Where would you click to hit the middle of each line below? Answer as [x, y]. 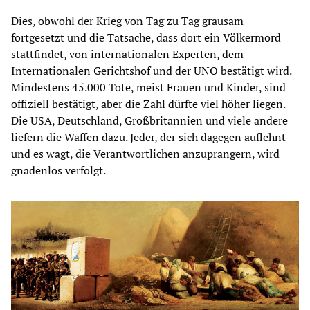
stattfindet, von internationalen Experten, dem [127, 54]
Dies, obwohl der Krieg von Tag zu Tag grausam [127, 20]
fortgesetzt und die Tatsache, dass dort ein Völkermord [146, 37]
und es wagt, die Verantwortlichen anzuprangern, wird [145, 153]
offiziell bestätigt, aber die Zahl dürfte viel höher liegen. [148, 103]
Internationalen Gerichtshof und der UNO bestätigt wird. [151, 70]
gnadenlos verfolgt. [58, 170]
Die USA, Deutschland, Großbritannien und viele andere [149, 120]
